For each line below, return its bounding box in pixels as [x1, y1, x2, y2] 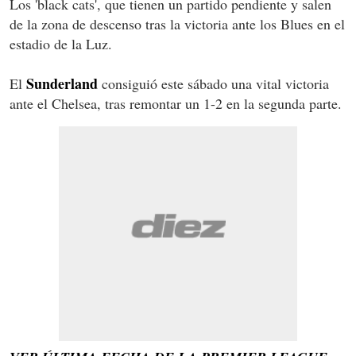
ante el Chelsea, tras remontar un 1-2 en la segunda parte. [10, 93, 342, 113]
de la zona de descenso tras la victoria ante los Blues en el [10, 14, 345, 33]
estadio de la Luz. [10, 33, 112, 53]
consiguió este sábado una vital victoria [98, 73, 329, 93]
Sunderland [26, 72, 98, 94]
